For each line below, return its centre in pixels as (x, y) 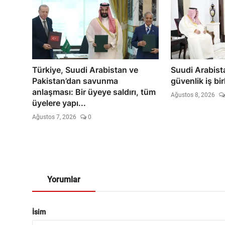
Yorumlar (64, 179)
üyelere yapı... (59, 103)
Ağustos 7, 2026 (54, 117)
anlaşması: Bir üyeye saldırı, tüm (94, 92)
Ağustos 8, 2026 (193, 95)
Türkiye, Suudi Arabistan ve (85, 70)
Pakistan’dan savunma (75, 81)
